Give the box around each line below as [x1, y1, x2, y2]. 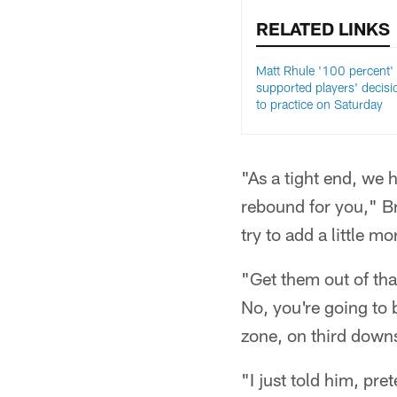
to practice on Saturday [256, 97, 383, 112]
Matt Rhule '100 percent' [256, 63, 393, 78]
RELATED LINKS [256, 18, 390, 39]
